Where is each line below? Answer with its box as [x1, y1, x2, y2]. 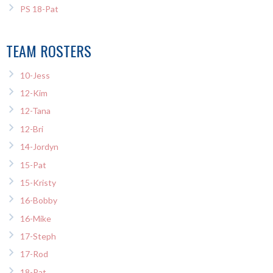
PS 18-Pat [19, 3, 58, 14]
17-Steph [19, 231, 56, 242]
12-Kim [19, 87, 48, 98]
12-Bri [19, 123, 43, 134]
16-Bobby [19, 195, 57, 206]
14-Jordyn [19, 141, 58, 152]
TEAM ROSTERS [6, 39, 91, 62]
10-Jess [19, 69, 50, 80]
